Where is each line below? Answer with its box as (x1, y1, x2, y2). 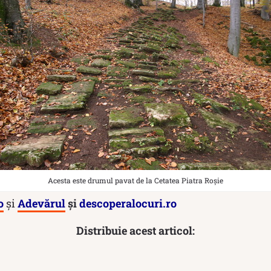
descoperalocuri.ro (79, 196, 177, 211)
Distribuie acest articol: (76, 223, 195, 238)
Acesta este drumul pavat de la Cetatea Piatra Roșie (48, 175, 223, 185)
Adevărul (18, 196, 65, 211)
